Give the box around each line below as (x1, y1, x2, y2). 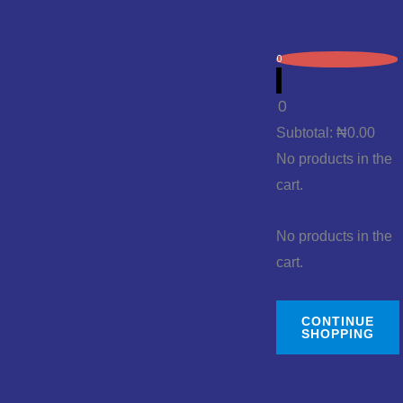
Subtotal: (275, 124, 336, 140)
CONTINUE (300, 313, 374, 328)
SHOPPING (300, 326, 374, 341)
